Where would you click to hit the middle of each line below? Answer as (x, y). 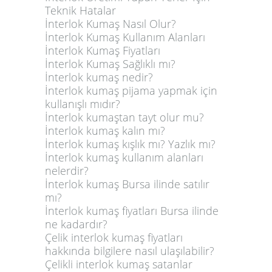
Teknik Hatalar (80, 10)
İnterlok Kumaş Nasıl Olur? (110, 24)
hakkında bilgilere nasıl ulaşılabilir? (130, 251)
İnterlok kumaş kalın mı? (105, 131)
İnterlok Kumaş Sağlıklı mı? (110, 64)
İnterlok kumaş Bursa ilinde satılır (127, 184)
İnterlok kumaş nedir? (99, 77)
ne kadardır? (76, 224)
